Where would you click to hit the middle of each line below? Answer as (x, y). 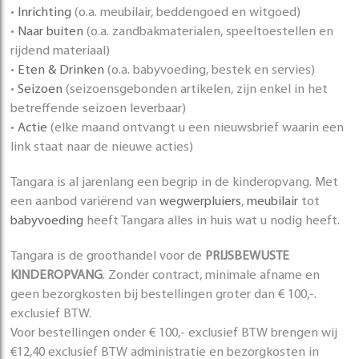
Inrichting (45, 13)
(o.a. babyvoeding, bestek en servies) (210, 71)
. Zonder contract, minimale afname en (212, 276)
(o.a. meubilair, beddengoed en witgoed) (186, 13)
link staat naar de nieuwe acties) (102, 148)
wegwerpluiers (201, 202)
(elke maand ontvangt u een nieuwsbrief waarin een (196, 129)
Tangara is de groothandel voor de (108, 257)
